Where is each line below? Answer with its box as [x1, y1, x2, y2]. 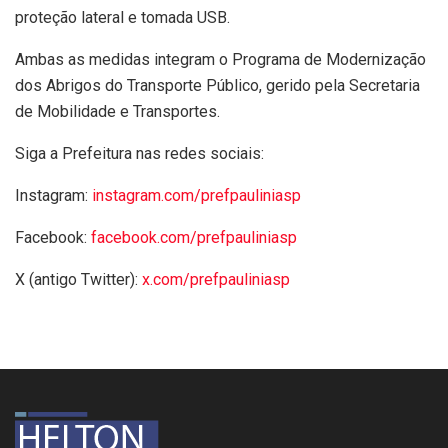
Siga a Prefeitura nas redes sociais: [15, 144, 264, 164]
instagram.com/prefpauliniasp [92, 186, 301, 206]
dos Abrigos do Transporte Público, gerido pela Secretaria [15, 76, 420, 96]
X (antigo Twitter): [15, 270, 142, 290]
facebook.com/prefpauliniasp [91, 228, 297, 248]
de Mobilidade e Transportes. [15, 102, 220, 122]
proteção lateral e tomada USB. [15, 8, 230, 28]
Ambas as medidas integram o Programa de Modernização [15, 50, 426, 70]
